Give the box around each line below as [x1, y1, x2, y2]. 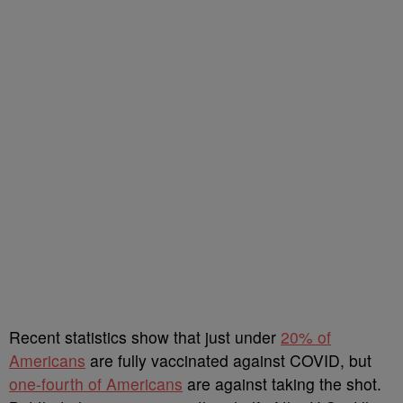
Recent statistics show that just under [9, 326, 281, 348]
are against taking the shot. [183, 372, 381, 395]
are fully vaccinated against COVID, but [85, 349, 372, 372]
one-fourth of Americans [9, 372, 183, 395]
